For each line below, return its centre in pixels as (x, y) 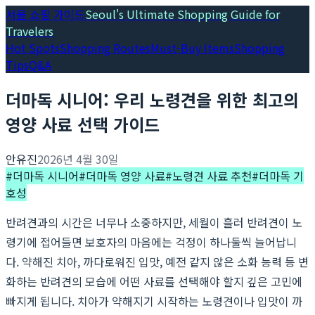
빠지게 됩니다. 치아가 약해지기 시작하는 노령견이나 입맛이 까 (154, 301)
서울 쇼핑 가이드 (45, 14)
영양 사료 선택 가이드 (83, 124)
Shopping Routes (105, 48)
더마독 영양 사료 (126, 175)
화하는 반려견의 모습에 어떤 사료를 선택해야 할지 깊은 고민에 (154, 281)
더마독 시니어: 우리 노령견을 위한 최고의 (152, 99)
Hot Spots (33, 48)
